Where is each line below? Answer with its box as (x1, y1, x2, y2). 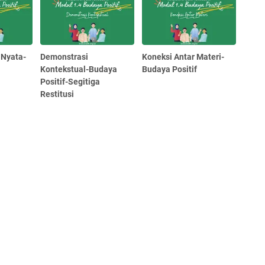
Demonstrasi (40, 51, 89, 62)
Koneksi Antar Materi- (142, 51, 225, 62)
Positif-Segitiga (40, 76, 101, 86)
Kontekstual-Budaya (40, 64, 118, 74)
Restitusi (40, 89, 75, 99)
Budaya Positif (142, 64, 198, 74)
